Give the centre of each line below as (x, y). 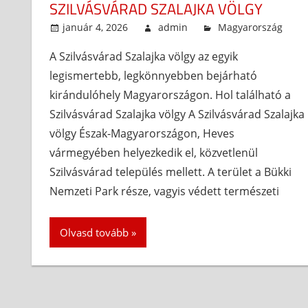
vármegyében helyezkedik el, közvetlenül (153, 153)
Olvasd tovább (94, 233)
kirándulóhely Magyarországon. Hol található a (170, 95)
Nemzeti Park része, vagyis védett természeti (164, 191)
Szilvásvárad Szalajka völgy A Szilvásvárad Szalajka (177, 114)
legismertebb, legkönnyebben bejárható (153, 76)
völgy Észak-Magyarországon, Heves (142, 134)
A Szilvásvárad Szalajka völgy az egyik (143, 57)
